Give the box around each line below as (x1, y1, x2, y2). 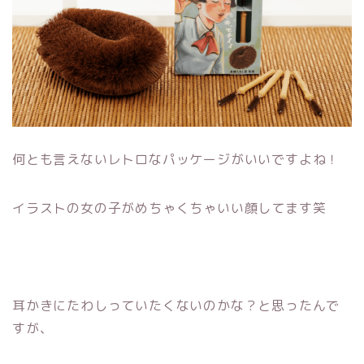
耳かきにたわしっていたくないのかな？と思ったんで (12, 296, 340, 314)
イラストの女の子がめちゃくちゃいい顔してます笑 (12, 198, 327, 217)
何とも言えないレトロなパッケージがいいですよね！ (12, 149, 340, 168)
